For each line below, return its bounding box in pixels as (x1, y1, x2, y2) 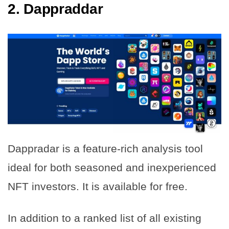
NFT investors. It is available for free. (8, 180, 188, 193)
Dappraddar (24, 1, 103, 17)
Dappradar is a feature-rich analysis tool (8, 143, 203, 155)
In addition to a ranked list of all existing (8, 212, 201, 224)
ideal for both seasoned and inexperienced (8, 162, 216, 174)
